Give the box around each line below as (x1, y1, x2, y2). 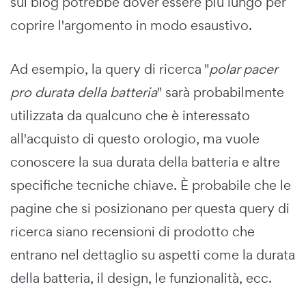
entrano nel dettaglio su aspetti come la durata (10, 246, 295, 264)
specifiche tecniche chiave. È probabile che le (10, 176, 291, 195)
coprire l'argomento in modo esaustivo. (10, 16, 252, 35)
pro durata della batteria (10, 83, 157, 102)
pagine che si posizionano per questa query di (10, 199, 290, 218)
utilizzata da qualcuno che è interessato (10, 107, 250, 125)
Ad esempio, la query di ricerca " (10, 60, 209, 79)
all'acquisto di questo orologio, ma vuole (10, 130, 260, 148)
